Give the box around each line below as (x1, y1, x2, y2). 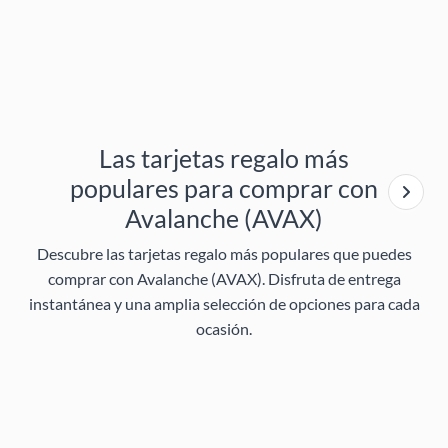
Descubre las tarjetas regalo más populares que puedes (36, 244, 412, 264)
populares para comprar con (70, 173, 378, 204)
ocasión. (196, 319, 252, 339)
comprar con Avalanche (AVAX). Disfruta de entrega (47, 269, 401, 289)
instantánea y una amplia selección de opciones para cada (28, 294, 420, 314)
